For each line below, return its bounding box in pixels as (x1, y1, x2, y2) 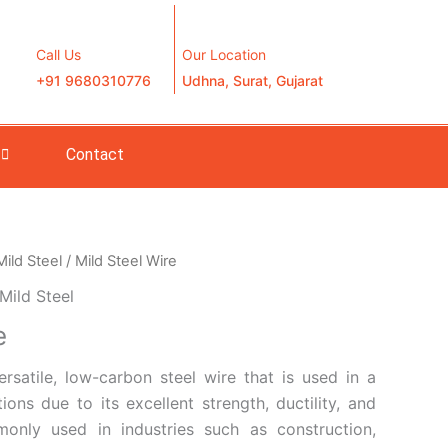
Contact (65, 144, 124, 164)
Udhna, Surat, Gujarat (182, 72, 324, 89)
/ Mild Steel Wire (62, 251, 177, 270)
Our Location (182, 46, 267, 63)
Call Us (35, 46, 81, 63)
